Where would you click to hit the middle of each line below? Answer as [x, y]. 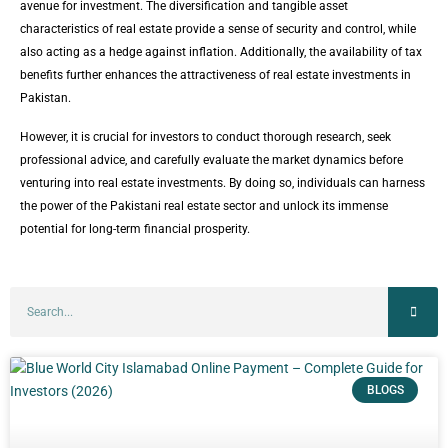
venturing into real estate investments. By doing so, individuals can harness [222, 182]
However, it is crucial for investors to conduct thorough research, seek [205, 136]
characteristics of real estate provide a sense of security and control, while [218, 28]
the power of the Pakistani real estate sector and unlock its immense [204, 205]
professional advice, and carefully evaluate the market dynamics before [211, 159]
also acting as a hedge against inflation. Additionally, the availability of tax [221, 51]
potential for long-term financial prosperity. [135, 228]
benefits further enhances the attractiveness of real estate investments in [215, 74]
